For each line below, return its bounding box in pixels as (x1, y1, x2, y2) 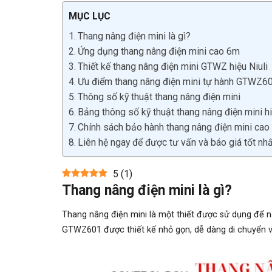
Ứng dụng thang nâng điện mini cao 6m (78, 46, 240, 58)
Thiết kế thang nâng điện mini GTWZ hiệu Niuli (78, 61, 268, 73)
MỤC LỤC (69, 10, 110, 22)
